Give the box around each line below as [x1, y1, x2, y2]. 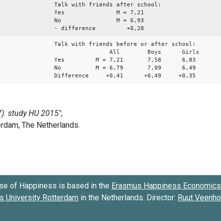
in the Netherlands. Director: [78, 192, 178, 202]
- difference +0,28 [54, 25, 144, 32]
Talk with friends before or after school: [54, 40, 196, 47]
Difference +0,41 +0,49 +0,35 [54, 72, 196, 79]
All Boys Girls [54, 48, 199, 55]
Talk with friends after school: [54, 1, 161, 8]
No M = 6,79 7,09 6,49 [54, 64, 196, 71]
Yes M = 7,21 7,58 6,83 [54, 56, 196, 63]
